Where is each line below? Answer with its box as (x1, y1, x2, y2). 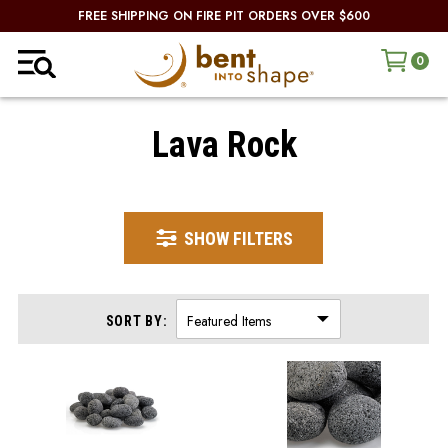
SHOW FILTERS (183, 227, 293, 249)
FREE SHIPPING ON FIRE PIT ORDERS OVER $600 (78, 7, 370, 25)
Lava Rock (151, 124, 297, 167)
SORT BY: (105, 313, 168, 330)
